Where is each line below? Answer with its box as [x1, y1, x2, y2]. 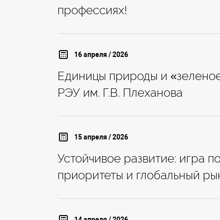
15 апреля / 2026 [74, 133, 128, 141]
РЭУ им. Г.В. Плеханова [57, 85, 183, 100]
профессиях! [57, 3, 127, 18]
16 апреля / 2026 [74, 50, 128, 58]
